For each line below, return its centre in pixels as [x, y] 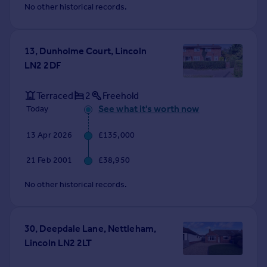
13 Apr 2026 [49, 135]
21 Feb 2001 [49, 160]
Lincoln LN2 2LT [58, 243]
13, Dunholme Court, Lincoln [86, 51]
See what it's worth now [149, 109]
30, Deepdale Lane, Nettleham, [90, 229]
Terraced [55, 95]
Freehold [121, 95]
